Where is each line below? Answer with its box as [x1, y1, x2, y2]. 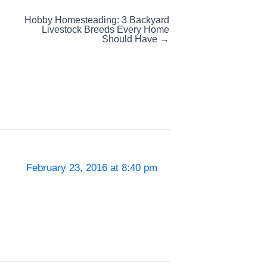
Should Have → [102, 34, 169, 45]
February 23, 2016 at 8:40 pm [26, 162, 157, 174]
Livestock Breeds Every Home [42, 24, 169, 35]
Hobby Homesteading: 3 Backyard [24, 15, 169, 26]
